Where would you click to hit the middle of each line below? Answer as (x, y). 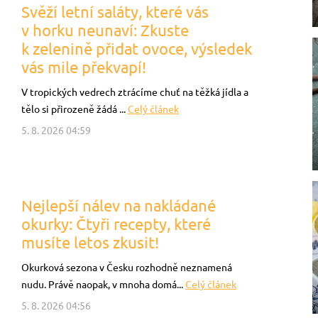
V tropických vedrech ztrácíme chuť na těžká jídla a (135, 92)
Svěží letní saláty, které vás (115, 12)
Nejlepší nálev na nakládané (119, 205)
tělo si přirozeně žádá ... (75, 109)
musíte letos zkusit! (90, 242)
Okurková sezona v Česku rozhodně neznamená (127, 268)
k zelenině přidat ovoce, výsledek (137, 49)
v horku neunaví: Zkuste (105, 30)
